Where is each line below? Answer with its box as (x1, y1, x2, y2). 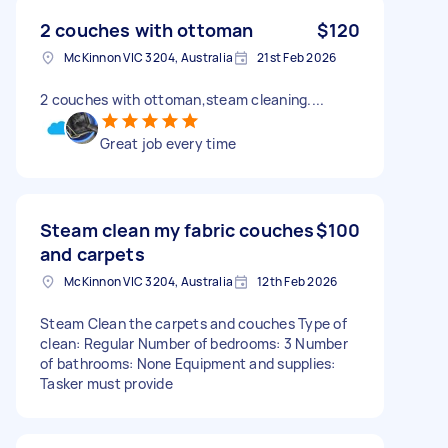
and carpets (40, 241, 145, 266)
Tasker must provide (40, 373, 173, 393)
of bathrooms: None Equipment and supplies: (40, 353, 336, 373)
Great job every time (100, 133, 236, 153)
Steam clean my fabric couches (40, 217, 315, 242)
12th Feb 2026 (257, 272, 338, 290)
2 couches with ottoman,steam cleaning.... (40, 89, 325, 109)
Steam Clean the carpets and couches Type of (40, 313, 347, 333)
